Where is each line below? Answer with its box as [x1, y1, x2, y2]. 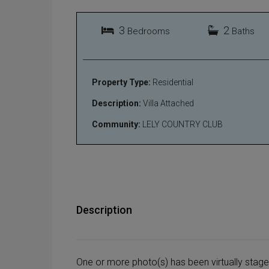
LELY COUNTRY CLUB [141, 119, 223, 129]
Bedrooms [127, 25, 170, 37]
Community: [92, 119, 141, 129]
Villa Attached [141, 98, 194, 108]
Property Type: [92, 77, 151, 87]
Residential [151, 77, 193, 87]
